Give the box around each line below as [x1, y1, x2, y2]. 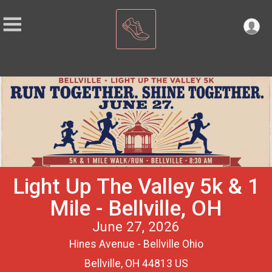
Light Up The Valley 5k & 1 [12, 174, 260, 200]
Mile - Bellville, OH [50, 195, 222, 222]
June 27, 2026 [92, 219, 180, 235]
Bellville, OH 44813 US [84, 257, 188, 270]
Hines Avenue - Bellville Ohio [69, 238, 203, 251]
